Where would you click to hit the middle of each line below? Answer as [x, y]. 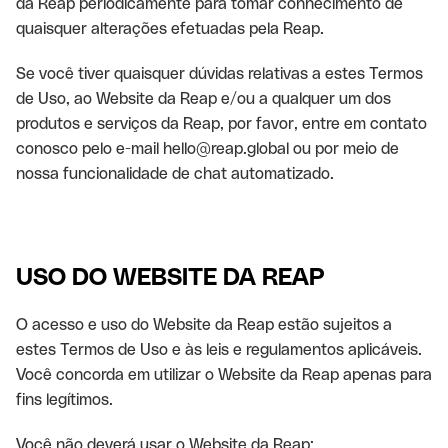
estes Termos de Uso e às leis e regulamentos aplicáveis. [219, 349]
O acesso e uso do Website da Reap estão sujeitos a [204, 324]
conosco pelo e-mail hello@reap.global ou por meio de [207, 148]
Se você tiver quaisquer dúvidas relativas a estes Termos [219, 73]
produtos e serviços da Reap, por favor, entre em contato [221, 123]
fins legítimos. [64, 399]
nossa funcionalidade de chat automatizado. [175, 173]
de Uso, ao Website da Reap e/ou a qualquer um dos [203, 98]
